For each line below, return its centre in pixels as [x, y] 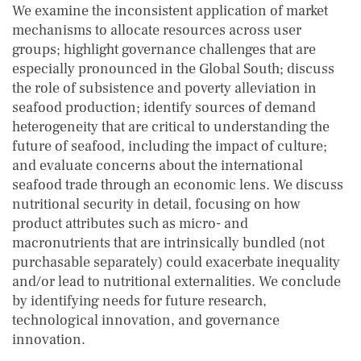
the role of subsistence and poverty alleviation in [164, 88]
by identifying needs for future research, [139, 301]
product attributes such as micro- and [130, 224]
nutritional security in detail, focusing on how [156, 204]
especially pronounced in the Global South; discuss [173, 69]
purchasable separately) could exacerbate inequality [176, 262]
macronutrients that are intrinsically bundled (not [168, 243]
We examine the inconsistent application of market [170, 11]
